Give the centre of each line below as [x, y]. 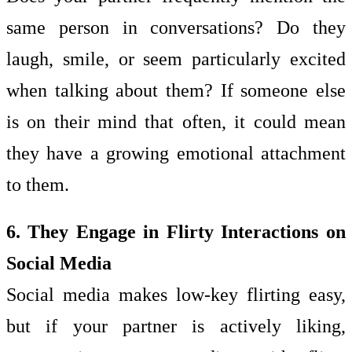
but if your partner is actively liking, [176, 326]
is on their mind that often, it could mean [176, 121]
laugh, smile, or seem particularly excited [176, 59]
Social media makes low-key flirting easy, [176, 294]
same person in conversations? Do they [176, 27]
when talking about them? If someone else [176, 90]
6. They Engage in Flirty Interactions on [176, 231]
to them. [38, 184]
